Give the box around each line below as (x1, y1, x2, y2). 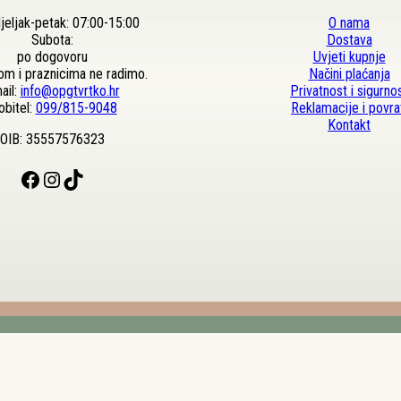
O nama (328, 13, 370, 31)
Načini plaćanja (308, 64, 390, 82)
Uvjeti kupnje (312, 47, 386, 65)
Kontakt (328, 115, 371, 133)
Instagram (40, 166, 57, 192)
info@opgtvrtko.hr (20, 81, 120, 99)
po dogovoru (16, 47, 88, 65)
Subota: (30, 30, 73, 48)
